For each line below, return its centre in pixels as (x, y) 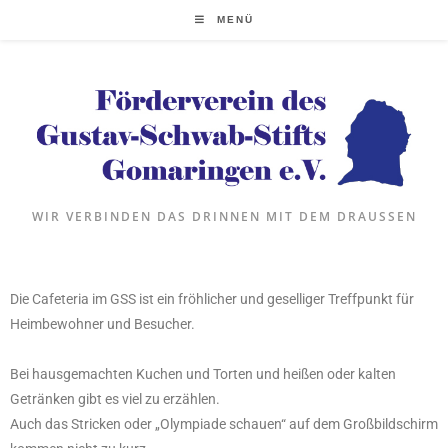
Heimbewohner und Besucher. (102, 324)
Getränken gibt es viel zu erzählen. (115, 399)
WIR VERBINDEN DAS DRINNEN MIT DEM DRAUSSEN (218, 217)
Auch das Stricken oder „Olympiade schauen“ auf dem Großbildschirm (224, 424)
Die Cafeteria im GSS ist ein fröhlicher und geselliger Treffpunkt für (212, 299)
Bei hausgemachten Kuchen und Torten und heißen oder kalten (203, 374)
